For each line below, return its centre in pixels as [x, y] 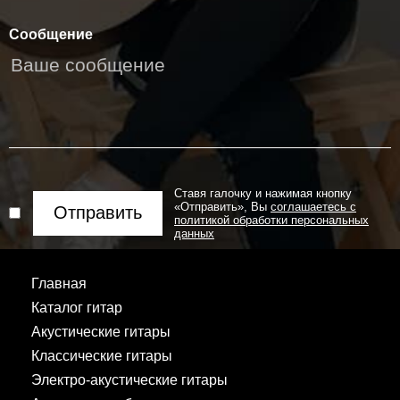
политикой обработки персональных [271, 220]
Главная [59, 283]
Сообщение [51, 34]
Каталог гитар [77, 307]
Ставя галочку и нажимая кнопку [263, 193]
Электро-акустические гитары [129, 379]
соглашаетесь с [313, 206]
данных [194, 233]
